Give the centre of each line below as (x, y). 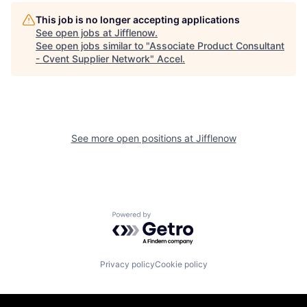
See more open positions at (133, 138)
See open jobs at (75, 33)
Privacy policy (127, 264)
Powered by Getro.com (172, 218)
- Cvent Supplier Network (93, 59)
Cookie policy (181, 264)
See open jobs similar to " (93, 46)
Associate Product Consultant (217, 46)
